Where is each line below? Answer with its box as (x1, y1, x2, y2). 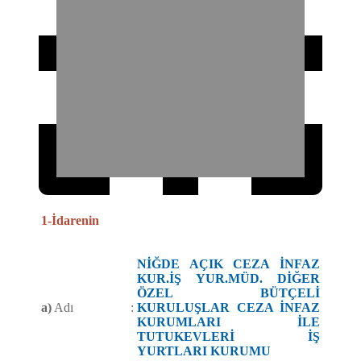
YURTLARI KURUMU (137, 344, 271, 359)
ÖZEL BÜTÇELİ (137, 286, 320, 301)
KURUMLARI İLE (137, 315, 320, 330)
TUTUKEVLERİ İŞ (137, 330, 320, 344)
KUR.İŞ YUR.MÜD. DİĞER (137, 272, 320, 286)
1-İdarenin (41, 214, 99, 228)
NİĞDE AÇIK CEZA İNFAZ (137, 257, 320, 272)
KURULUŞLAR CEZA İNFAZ (137, 301, 320, 315)
